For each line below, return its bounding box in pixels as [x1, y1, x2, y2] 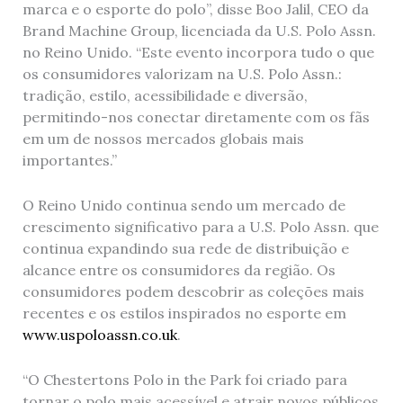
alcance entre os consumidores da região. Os [22, 261, 336, 279]
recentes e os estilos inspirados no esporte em [22, 304, 346, 322]
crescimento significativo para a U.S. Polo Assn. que [22, 218, 379, 236]
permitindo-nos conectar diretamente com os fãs [22, 108, 370, 127]
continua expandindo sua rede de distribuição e [22, 239, 349, 257]
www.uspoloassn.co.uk [22, 326, 177, 344]
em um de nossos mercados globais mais [22, 130, 304, 148]
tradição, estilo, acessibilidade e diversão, [22, 86, 308, 105]
